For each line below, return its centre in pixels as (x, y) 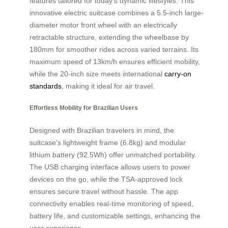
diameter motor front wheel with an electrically (103, 25)
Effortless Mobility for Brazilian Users (84, 108)
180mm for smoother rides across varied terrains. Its (114, 49)
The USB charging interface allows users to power (110, 167)
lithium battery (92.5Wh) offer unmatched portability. (113, 154)
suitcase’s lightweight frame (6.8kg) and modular (108, 142)
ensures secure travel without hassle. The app (104, 191)
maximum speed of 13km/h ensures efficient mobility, (115, 61)
